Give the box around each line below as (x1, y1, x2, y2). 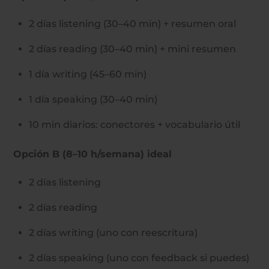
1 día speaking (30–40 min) (29, 94, 157, 106)
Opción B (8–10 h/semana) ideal (13, 148, 172, 160)
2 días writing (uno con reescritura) (29, 226, 198, 238)
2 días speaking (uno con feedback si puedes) (29, 252, 249, 264)
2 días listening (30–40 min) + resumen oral (29, 18, 236, 30)
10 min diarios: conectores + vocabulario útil (29, 119, 240, 131)
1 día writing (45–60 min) (29, 68, 147, 80)
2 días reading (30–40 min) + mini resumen (29, 43, 236, 55)
